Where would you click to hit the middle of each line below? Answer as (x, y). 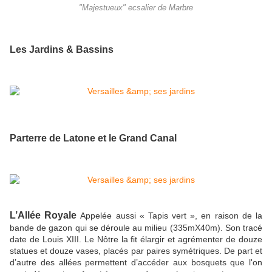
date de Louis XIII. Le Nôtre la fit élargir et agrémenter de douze (136, 239)
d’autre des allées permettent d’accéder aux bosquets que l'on (136, 262)
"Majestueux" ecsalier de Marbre (136, 8)
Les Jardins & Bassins (62, 50)
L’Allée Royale (43, 215)
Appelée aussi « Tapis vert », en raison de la (172, 215)
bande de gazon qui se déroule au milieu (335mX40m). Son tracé (136, 227)
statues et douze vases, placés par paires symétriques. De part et (136, 250)
